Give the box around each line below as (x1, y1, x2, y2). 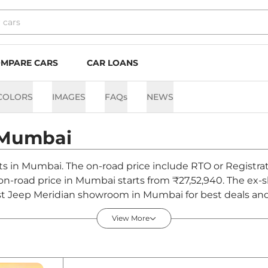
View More (111, 214, 150, 223)
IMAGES (52, 92, 86, 102)
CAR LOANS (87, 57, 138, 68)
